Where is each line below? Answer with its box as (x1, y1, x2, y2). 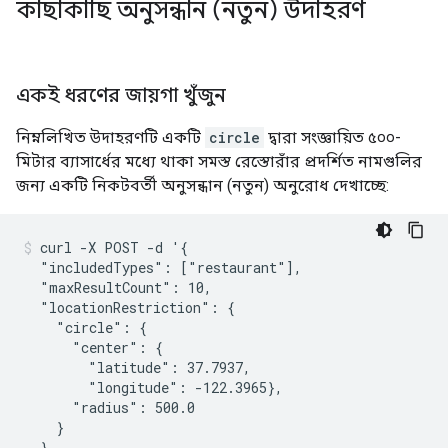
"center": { (24, 337, 163, 357)
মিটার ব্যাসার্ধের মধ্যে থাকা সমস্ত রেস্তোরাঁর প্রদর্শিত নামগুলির (16, 151, 422, 171)
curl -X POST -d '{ (40, 237, 188, 257)
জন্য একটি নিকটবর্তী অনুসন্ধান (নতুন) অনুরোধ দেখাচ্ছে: (16, 175, 389, 195)
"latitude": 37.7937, (24, 357, 251, 377)
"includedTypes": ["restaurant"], (24, 257, 302, 277)
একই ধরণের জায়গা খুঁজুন (16, 82, 226, 108)
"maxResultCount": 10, (24, 277, 212, 297)
